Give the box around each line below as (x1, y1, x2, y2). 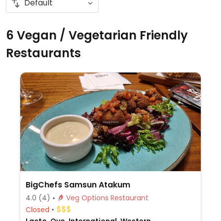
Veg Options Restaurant (110, 193, 148, 203)
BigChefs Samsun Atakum (25, 179, 130, 190)
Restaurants (6, 45, 81, 61)
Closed (25, 204, 49, 215)
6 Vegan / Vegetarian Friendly (6, 27, 188, 43)
